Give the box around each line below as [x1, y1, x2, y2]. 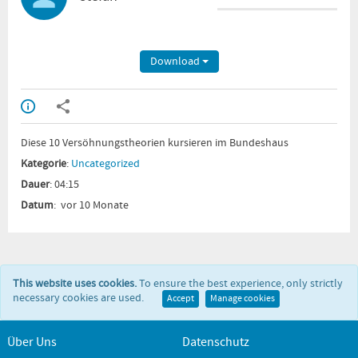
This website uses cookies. [13, 276, 137, 291]
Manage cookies [210, 292, 275, 305]
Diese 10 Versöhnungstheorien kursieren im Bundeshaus [21, 135, 288, 150]
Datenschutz [182, 333, 249, 351]
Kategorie [21, 156, 66, 171]
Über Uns [7, 333, 57, 351]
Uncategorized [71, 156, 140, 171]
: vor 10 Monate [54, 197, 129, 213]
